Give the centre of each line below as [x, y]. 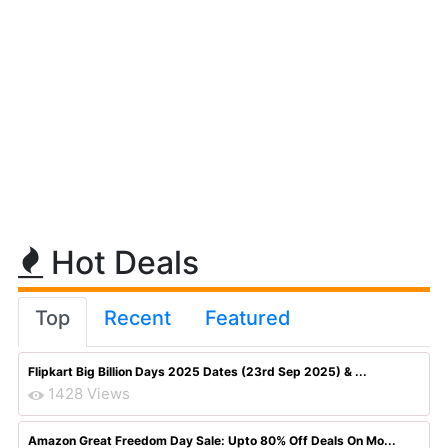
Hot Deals [121, 262]
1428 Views [89, 393]
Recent [137, 318]
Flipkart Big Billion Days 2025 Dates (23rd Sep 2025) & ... [197, 371]
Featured [248, 318]
